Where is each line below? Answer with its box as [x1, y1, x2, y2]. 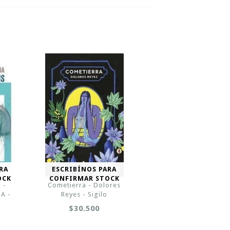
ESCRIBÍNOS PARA [52, 165, 117, 173]
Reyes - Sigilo [61, 190, 108, 198]
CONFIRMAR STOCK [49, 175, 120, 182]
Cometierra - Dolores [48, 181, 121, 189]
